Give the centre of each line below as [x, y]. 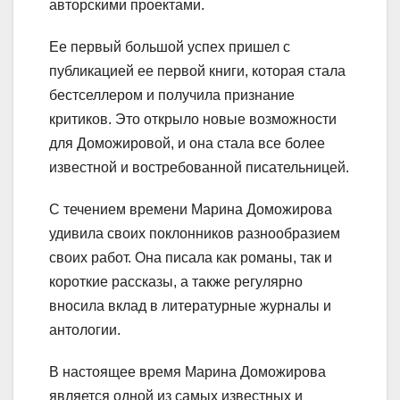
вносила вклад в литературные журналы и [190, 305]
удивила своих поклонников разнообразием [195, 233]
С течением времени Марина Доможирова [191, 209]
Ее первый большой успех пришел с [170, 46]
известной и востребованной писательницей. [199, 167]
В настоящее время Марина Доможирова [187, 371]
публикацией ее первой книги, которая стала [197, 71]
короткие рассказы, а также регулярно [176, 281]
